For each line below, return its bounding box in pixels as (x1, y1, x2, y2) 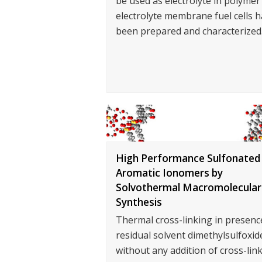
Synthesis (116, 195, 162, 209)
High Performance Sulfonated (116, 151, 260, 165)
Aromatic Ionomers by (116, 166, 223, 180)
